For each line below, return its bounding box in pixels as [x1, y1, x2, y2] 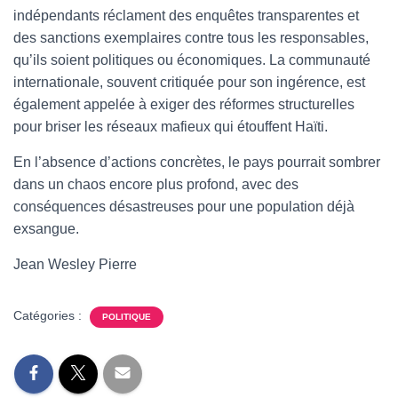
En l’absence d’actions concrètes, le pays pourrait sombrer [13, 154, 380, 170]
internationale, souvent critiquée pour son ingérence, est [13, 74, 365, 90]
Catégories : [13, 307, 85, 322]
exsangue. [13, 220, 79, 236]
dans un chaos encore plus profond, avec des [13, 176, 298, 192]
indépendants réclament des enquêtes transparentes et [13, 7, 359, 23]
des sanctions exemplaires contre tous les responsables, [13, 29, 369, 45]
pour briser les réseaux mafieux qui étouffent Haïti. [13, 118, 328, 134]
